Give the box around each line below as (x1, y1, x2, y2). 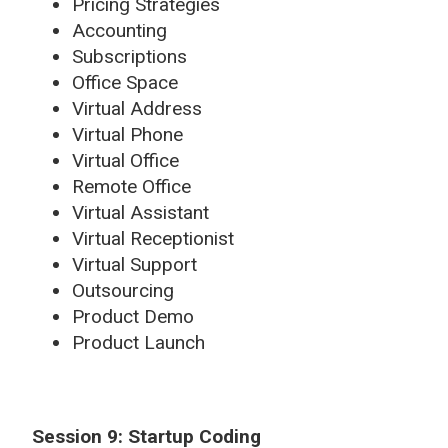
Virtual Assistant (72, 200, 209, 224)
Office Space (72, 70, 178, 94)
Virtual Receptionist (72, 226, 234, 250)
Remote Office (72, 174, 191, 198)
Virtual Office (72, 148, 179, 172)
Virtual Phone (72, 122, 183, 146)
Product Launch (72, 330, 205, 354)
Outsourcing (72, 278, 174, 302)
